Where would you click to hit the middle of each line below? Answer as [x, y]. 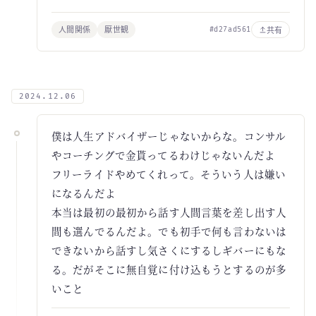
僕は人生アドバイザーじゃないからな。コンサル [169, 136]
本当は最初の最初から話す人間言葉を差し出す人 [169, 212]
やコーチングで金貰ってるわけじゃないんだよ [164, 155]
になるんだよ [84, 193]
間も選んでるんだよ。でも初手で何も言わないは [169, 231]
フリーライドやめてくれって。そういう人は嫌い [169, 174]
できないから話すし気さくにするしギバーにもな [169, 250]
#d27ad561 [230, 29]
